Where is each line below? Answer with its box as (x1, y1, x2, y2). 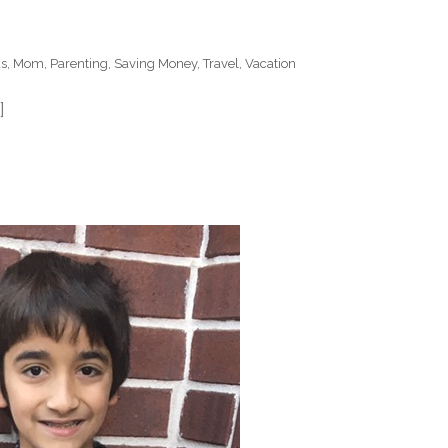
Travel (203, 55, 239, 71)
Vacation (245, 55, 296, 71)
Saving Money (114, 55, 197, 71)
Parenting (50, 55, 108, 71)
